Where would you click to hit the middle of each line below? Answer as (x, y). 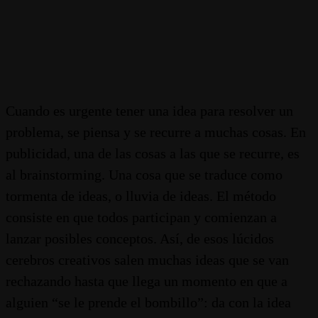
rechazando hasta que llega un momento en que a (147, 281)
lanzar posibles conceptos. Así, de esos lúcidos (140, 238)
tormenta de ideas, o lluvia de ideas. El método (141, 196)
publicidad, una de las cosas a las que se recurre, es (153, 153)
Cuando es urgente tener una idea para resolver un (149, 111)
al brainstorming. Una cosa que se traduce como (144, 175)
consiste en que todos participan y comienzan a (141, 217)
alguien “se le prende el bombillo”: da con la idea (148, 302)
